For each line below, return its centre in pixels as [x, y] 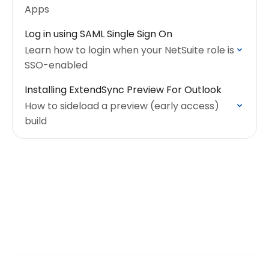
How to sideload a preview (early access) [122, 106]
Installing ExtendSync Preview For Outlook [123, 90]
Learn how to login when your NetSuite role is [129, 50]
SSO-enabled [56, 65]
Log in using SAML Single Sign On [98, 34]
